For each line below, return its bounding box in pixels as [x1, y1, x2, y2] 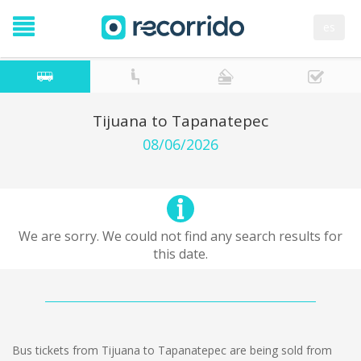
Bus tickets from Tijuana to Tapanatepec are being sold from [12, 342, 332, 358]
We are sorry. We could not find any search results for [19, 227, 342, 245]
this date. [153, 245, 208, 263]
